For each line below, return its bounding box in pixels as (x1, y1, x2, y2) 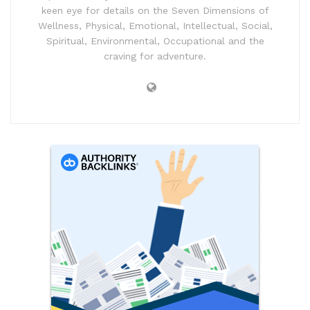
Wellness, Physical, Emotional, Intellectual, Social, (37, 20, 273, 32)
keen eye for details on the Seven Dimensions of (41, 5, 269, 17)
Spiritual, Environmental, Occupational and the (46, 35, 264, 47)
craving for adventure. (104, 51, 206, 62)
